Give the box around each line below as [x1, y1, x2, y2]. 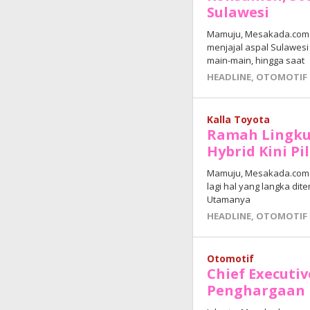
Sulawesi [207, 3, 270, 22]
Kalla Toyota [207, 113, 271, 127]
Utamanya [207, 193, 251, 206]
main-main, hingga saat [207, 54, 305, 67]
